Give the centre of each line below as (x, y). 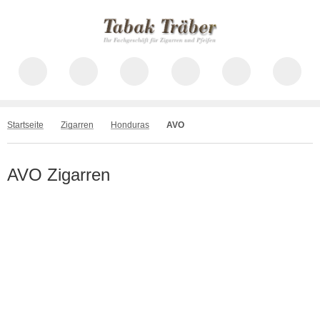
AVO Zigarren (59, 175)
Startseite (25, 125)
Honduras (130, 125)
